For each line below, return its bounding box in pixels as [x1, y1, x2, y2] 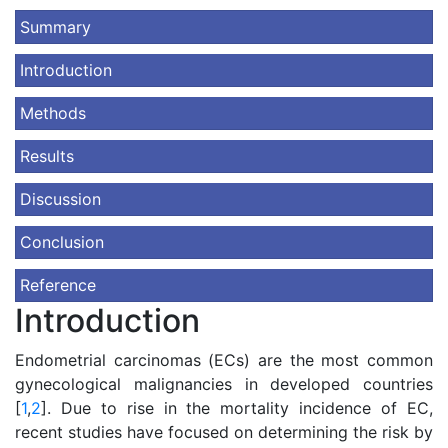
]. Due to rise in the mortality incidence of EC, [41, 398, 433, 418]
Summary [20, 17, 91, 37]
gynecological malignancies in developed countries [15, 374, 433, 394]
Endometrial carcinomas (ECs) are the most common [15, 350, 433, 370]
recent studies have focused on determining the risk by [15, 422, 433, 442]
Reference [20, 275, 96, 295]
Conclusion [20, 232, 104, 252]
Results [20, 146, 74, 166]
